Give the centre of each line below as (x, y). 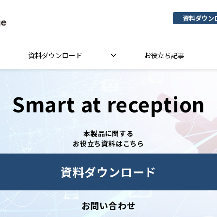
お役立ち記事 (164, 55)
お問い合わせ (108, 206)
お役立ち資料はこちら (108, 144)
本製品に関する (108, 133)
